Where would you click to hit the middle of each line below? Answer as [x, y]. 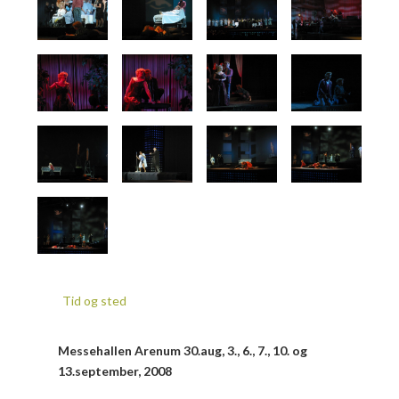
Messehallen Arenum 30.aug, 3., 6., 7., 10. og [182, 350]
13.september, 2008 [114, 371]
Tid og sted [94, 301]
